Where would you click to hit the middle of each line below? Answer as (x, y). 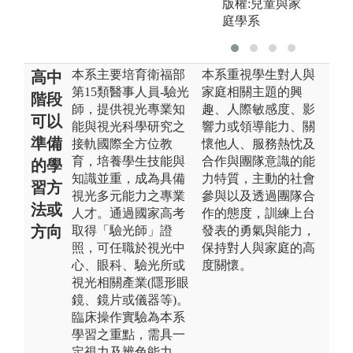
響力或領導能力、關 (258, 126)
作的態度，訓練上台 (258, 213)
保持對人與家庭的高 (258, 247)
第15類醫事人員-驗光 (130, 91)
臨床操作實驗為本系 (128, 317)
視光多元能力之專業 (128, 195)
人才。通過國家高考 (128, 213)
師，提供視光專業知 (128, 109)
